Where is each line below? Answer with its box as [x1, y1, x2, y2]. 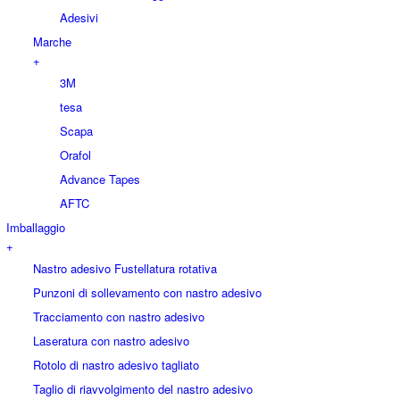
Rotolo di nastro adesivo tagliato [33, 356, 199, 374]
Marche [33, 33, 71, 51]
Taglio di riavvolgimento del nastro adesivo [33, 380, 253, 398]
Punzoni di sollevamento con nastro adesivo [33, 284, 262, 302]
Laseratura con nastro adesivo [33, 332, 189, 350]
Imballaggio [6, 219, 65, 237]
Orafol [60, 146, 91, 164]
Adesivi [60, 9, 98, 27]
